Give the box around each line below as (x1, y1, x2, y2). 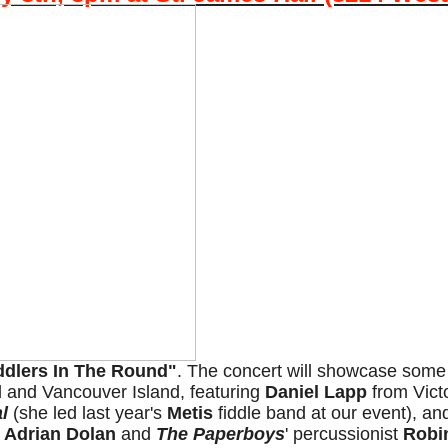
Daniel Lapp (265, 382, 367, 402)
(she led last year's (8, 403, 167, 423)
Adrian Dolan (4, 424, 116, 444)
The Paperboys (156, 424, 285, 444)
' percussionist (285, 424, 403, 444)
